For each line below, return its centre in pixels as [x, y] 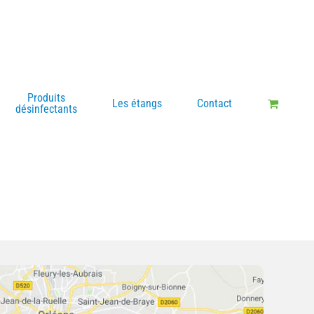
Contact [214, 103]
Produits [46, 98]
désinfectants [46, 109]
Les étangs [137, 103]
